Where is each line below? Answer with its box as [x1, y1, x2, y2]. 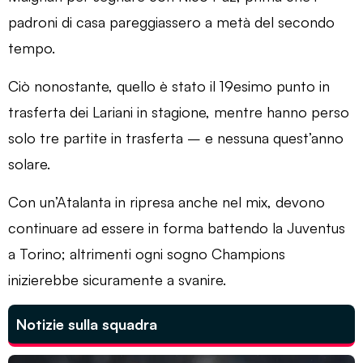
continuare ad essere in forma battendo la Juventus [8, 218, 345, 237]
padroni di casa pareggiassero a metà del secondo [8, 12, 335, 31]
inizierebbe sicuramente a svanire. [8, 270, 226, 288]
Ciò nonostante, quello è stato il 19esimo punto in [8, 76, 330, 95]
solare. [8, 154, 50, 173]
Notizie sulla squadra [16, 314, 157, 333]
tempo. [8, 38, 55, 57]
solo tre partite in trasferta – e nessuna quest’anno [8, 128, 344, 147]
